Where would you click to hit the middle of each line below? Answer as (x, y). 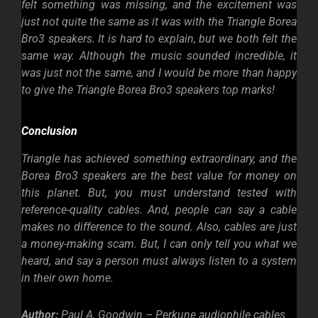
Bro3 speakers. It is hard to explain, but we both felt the (159, 39)
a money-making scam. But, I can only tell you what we (159, 244)
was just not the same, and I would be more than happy (159, 73)
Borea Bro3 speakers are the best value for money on (159, 176)
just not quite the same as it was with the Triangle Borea (159, 22)
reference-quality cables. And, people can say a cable (159, 210)
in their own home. (69, 278)
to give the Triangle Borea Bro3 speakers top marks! (148, 90)
